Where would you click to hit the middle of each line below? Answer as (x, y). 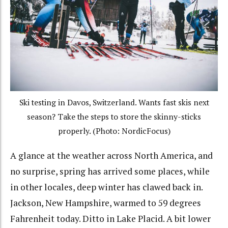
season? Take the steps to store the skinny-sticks (114, 117)
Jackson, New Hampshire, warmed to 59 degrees (106, 203)
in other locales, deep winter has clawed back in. (106, 187)
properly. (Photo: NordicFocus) (114, 131)
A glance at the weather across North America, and (111, 155)
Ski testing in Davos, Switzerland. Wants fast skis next (114, 103)
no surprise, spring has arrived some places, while (110, 171)
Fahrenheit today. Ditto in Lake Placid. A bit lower (110, 218)
